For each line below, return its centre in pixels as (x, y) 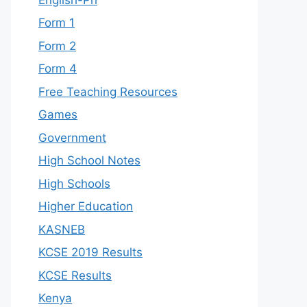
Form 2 (57, 46)
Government (72, 137)
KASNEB (62, 229)
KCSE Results (75, 275)
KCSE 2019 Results (90, 252)
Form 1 (57, 23)
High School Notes (89, 160)
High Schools (74, 183)
